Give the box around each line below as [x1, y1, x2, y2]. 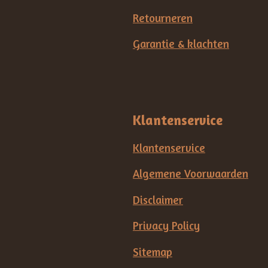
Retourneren [133, 11, 193, 25]
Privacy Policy [133, 219, 200, 233]
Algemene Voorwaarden [133, 167, 248, 181]
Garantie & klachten [133, 37, 229, 51]
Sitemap [133, 245, 172, 258]
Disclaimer [133, 193, 183, 206]
